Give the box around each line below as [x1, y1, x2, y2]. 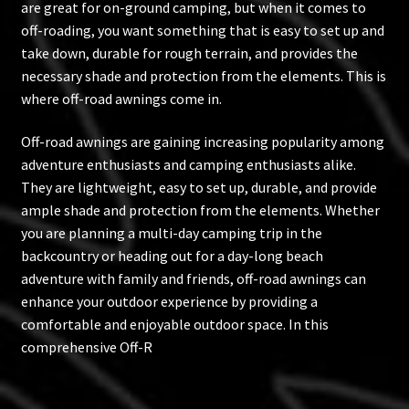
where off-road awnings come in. [20, 89, 222, 108]
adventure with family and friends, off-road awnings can [20, 269, 366, 288]
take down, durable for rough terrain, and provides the [20, 43, 358, 62]
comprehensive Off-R [20, 338, 152, 357]
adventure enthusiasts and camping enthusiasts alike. [20, 155, 356, 174]
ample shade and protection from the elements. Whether [20, 201, 380, 220]
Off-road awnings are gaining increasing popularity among [20, 132, 384, 152]
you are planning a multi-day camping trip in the [20, 224, 322, 243]
